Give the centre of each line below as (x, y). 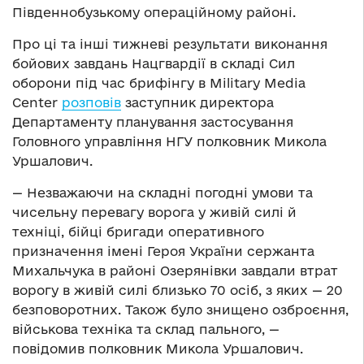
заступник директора (197, 103)
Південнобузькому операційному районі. (154, 13)
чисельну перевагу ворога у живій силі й (154, 212)
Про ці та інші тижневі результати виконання (170, 44)
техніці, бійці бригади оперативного (138, 232)
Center (37, 103)
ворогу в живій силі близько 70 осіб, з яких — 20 (178, 290)
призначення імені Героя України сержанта (163, 251)
